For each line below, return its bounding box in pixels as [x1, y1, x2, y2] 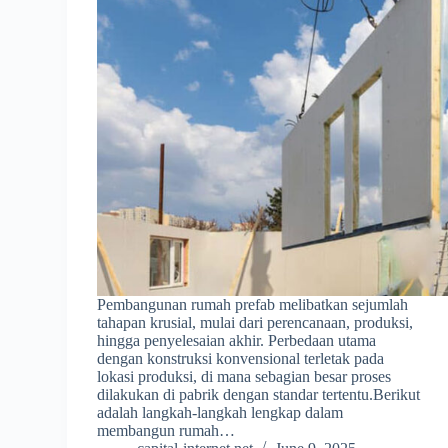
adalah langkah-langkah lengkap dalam [97, 403, 344, 421]
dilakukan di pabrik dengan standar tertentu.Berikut [97, 385, 421, 403]
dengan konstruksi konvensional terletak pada [97, 349, 385, 367]
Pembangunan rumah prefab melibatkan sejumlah [97, 295, 409, 313]
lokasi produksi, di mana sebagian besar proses [97, 367, 392, 385]
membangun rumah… [97, 421, 236, 439]
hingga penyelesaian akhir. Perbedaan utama [97, 331, 377, 349]
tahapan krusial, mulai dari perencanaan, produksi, [97, 313, 414, 331]
